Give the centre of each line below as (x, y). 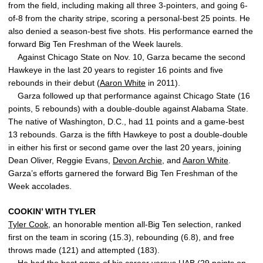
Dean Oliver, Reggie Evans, (60, 160)
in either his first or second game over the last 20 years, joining (125, 147)
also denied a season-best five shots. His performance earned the (131, 31)
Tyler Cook (28, 224)
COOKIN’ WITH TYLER (52, 211)
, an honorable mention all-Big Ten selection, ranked (145, 224)
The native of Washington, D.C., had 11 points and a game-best (126, 122)
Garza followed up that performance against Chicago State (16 (129, 96)
